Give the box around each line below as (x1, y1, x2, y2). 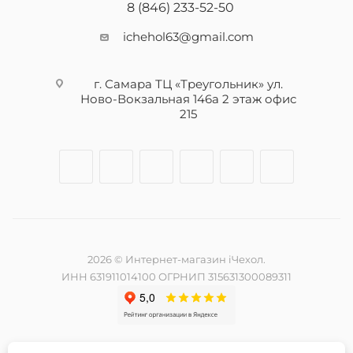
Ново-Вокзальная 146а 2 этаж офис (80, 91, 296, 107)
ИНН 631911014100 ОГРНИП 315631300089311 (61, 270, 292, 284)
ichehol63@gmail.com (122, 29, 254, 45)
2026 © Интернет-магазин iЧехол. (87, 253, 266, 266)
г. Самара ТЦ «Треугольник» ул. (93, 76, 283, 92)
